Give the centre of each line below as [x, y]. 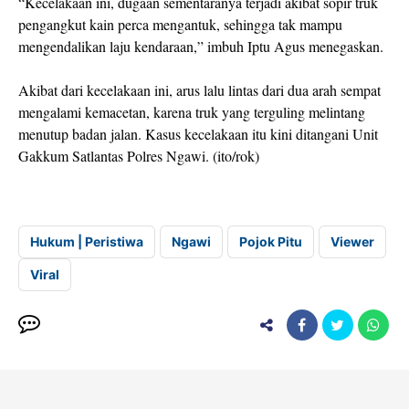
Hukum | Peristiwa [87, 241]
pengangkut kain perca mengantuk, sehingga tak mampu [180, 24]
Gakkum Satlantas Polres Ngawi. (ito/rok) [139, 156]
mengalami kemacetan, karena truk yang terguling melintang [192, 112]
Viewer [352, 241]
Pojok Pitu [271, 241]
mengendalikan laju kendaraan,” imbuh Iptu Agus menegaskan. [201, 46]
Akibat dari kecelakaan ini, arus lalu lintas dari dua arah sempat [199, 90]
